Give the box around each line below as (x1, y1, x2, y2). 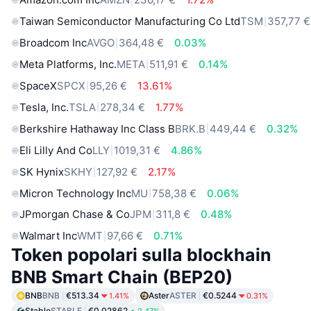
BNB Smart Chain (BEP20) (11, 267, 233, 288)
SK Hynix (19, 165, 64, 178)
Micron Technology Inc (19, 186, 131, 200)
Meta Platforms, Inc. (19, 58, 117, 72)
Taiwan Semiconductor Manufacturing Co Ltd (19, 15, 240, 28)
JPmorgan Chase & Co (19, 208, 130, 221)
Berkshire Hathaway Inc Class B (19, 121, 175, 135)
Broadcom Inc (19, 36, 87, 50)
